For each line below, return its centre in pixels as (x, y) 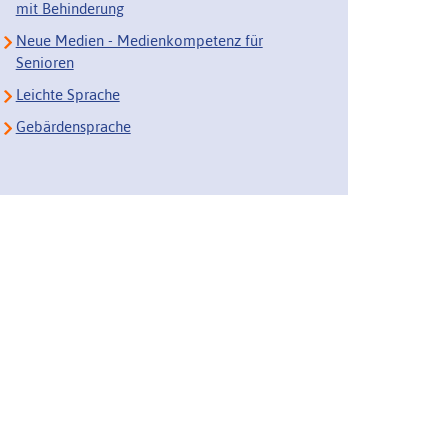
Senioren (44, 62)
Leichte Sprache (67, 94)
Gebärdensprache (73, 126)
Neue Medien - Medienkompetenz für (139, 40)
